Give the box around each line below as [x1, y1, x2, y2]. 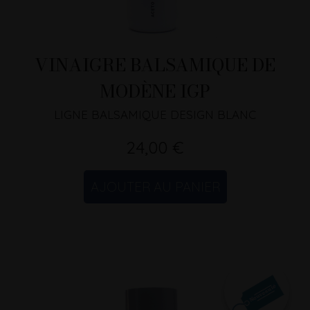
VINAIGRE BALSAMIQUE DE [35, 51, 275, 79]
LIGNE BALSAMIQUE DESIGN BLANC [54, 107, 256, 122]
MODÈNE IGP [100, 77, 210, 105]
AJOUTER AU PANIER [90, 179, 220, 196]
